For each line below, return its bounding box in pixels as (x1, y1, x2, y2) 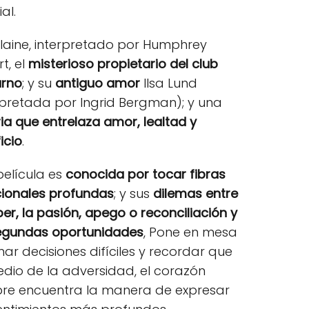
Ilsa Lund (140, 74, 198, 92)
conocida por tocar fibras (66, 165, 226, 183)
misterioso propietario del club (28, 54, 219, 72)
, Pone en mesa (143, 223, 238, 241)
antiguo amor (55, 74, 141, 92)
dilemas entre (153, 184, 239, 202)
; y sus (114, 184, 154, 202)
